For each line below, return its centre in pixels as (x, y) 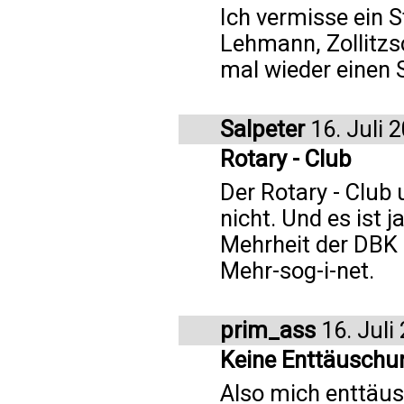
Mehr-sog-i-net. (297, 270)
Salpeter (262, 129)
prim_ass (268, 330)
